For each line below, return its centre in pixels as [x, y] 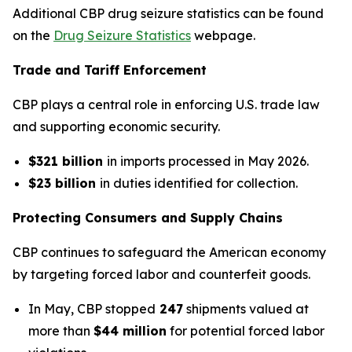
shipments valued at [246, 309]
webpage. [225, 35]
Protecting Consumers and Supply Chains [148, 218]
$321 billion [68, 161]
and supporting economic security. [116, 126]
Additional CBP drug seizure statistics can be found [168, 13]
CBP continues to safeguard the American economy [169, 252]
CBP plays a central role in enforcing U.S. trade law [166, 104]
